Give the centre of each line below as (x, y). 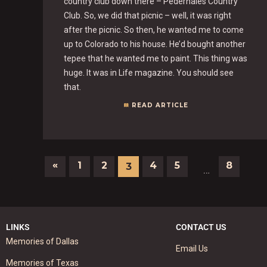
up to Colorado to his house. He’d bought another (155, 44)
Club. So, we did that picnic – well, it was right (148, 15)
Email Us (192, 248)
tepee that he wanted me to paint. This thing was (156, 58)
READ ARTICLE (160, 105)
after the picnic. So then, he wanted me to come (154, 30)
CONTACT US (201, 227)
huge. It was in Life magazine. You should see (149, 72)
